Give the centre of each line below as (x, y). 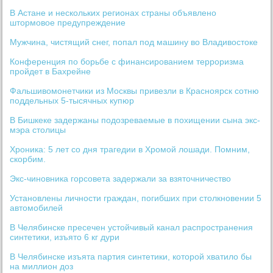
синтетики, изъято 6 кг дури (65, 237)
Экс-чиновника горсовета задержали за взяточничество (121, 179)
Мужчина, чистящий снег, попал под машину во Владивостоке (134, 42)
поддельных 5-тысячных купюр (72, 101)
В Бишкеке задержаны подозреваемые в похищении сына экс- (135, 120)
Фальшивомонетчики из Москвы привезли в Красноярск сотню (135, 91)
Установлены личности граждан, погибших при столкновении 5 (136, 198)
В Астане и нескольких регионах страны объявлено (113, 13)
